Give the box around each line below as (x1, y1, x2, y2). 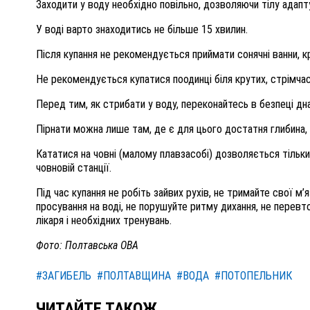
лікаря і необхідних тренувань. (36, 214, 172, 228)
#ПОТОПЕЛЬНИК (215, 269, 292, 283)
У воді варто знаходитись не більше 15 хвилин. (36, 23, 248, 37)
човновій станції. (36, 161, 111, 175)
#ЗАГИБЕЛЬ (36, 269, 91, 283)
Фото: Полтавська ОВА (36, 239, 138, 253)
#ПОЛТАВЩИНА (97, 269, 171, 283)
